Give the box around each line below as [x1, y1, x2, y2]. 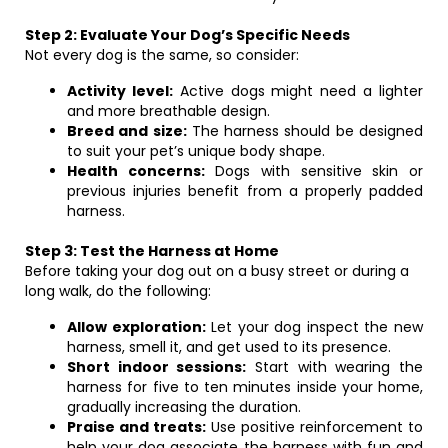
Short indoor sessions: [67, 357, 247, 377]
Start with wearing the [246, 357, 424, 377]
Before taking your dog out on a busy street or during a [25, 261, 409, 281]
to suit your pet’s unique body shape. [67, 141, 325, 161]
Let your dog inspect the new [205, 317, 424, 337]
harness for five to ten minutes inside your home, [67, 377, 423, 397]
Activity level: [67, 81, 173, 101]
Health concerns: [67, 161, 205, 181]
